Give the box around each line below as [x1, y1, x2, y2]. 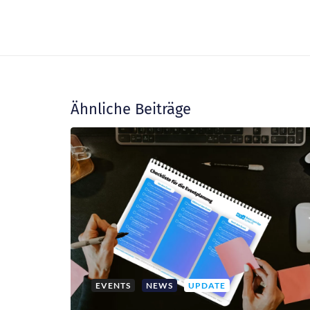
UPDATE [188, 280, 226, 291]
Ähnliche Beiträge [71, 99, 191, 118]
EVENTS [95, 280, 131, 291]
